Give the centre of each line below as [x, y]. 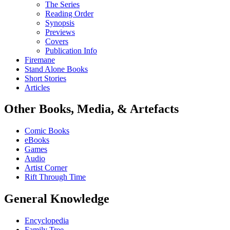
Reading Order [69, 13]
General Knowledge [57, 199]
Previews [60, 32]
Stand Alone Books [56, 69]
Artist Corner [46, 168]
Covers [57, 41]
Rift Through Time [55, 177]
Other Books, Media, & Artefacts [91, 109]
